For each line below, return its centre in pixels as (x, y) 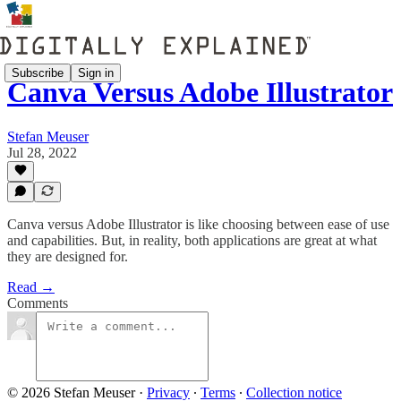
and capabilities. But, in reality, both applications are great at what (192, 240)
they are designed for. (68, 256)
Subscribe (38, 73)
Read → (31, 287)
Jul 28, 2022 (42, 152)
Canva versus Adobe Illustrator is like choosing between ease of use (198, 224)
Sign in (96, 73)
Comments (38, 303)
